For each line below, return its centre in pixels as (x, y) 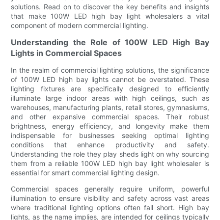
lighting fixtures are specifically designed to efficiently (110, 88)
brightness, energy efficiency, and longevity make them (110, 126)
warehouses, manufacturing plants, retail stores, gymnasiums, (110, 107)
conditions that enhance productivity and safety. (110, 144)
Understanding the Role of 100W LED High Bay (110, 42)
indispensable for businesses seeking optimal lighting (110, 135)
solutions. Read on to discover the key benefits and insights (110, 6)
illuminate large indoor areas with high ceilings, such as (110, 98)
